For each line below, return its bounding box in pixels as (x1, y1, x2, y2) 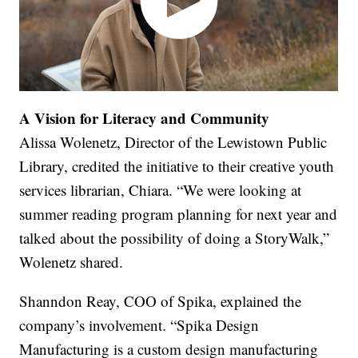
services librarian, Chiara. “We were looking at (19, 180, 302, 201)
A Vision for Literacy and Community (19, 107, 270, 129)
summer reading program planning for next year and (19, 204, 338, 225)
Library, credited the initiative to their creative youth (19, 156, 335, 177)
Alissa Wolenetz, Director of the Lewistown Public (19, 132, 328, 153)
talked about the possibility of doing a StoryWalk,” (19, 228, 330, 249)
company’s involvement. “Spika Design (19, 315, 260, 336)
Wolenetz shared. (19, 252, 124, 272)
